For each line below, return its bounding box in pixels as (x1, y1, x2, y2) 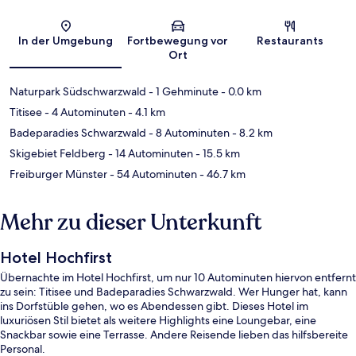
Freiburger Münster (10, 167, 107, 182)
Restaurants (257, 33, 324, 48)
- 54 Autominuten (107, 167, 197, 182)
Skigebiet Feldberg (10, 146, 106, 161)
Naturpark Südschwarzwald (10, 84, 146, 99)
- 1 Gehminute (146, 84, 219, 99)
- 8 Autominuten (146, 126, 230, 141)
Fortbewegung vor (127, 33, 229, 48)
